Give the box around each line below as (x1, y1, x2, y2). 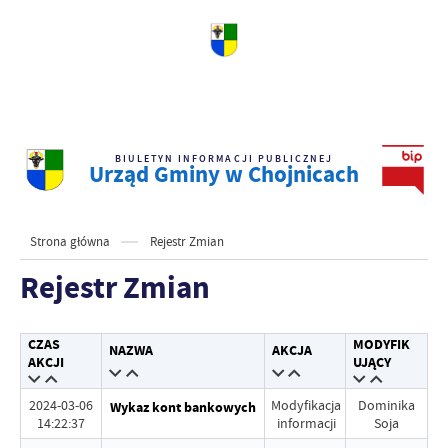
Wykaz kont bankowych (109, 398, 256, 417)
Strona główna (30, 234, 110, 250)
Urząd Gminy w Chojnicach (89, 159, 359, 190)
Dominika (357, 395, 415, 414)
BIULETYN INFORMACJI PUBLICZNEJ (114, 152, 334, 165)
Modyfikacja (271, 395, 342, 414)
